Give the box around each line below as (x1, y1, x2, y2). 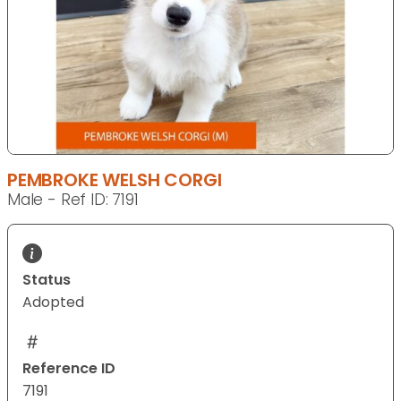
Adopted (22, 292, 84, 313)
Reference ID (22, 358, 115, 380)
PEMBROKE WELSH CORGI (7, 167, 222, 193)
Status (22, 269, 71, 291)
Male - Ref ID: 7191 (7, 189, 139, 211)
